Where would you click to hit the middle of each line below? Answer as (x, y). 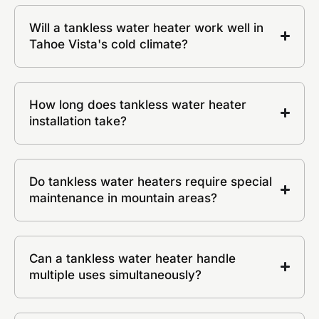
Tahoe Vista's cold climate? (109, 44)
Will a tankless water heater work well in (146, 27)
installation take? (78, 121)
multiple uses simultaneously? (115, 274)
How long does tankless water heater (138, 104)
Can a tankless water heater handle (132, 258)
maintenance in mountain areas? (123, 198)
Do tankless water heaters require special (151, 181)
